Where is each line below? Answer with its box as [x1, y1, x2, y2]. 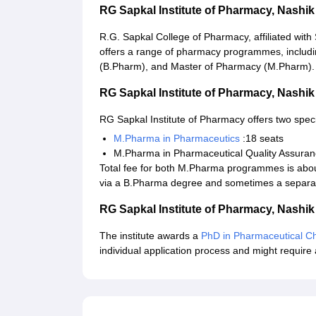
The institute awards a [99, 230, 201, 242]
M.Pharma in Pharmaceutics [114, 133, 240, 145]
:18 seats [240, 133, 284, 145]
